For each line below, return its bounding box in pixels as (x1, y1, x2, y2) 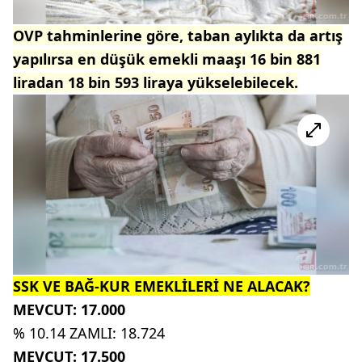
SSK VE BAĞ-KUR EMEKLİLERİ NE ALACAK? (13, 276, 310, 297)
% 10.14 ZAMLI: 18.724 (13, 323, 165, 343)
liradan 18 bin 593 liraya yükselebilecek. (13, 72, 298, 92)
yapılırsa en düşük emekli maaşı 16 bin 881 (13, 48, 321, 69)
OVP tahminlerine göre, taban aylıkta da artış (13, 25, 343, 45)
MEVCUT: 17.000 (13, 300, 125, 320)
